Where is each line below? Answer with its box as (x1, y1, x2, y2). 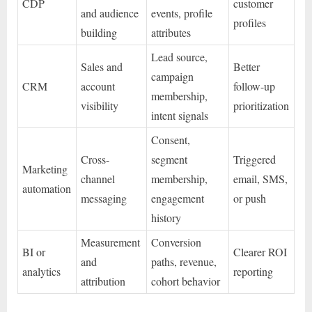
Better (233, 59, 260, 75)
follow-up (233, 79, 276, 94)
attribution (81, 274, 126, 289)
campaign (151, 69, 194, 84)
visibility (81, 98, 119, 114)
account (81, 79, 116, 94)
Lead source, (151, 49, 208, 65)
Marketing (22, 162, 68, 177)
